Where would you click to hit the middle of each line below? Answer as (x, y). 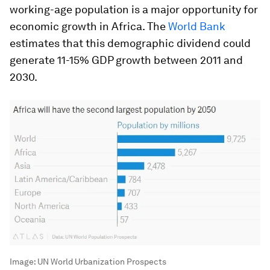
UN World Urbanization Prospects (102, 262)
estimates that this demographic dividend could (130, 43)
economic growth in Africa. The (89, 26)
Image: (24, 262)
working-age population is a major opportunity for (134, 9)
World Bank (197, 26)
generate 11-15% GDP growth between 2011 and (126, 60)
